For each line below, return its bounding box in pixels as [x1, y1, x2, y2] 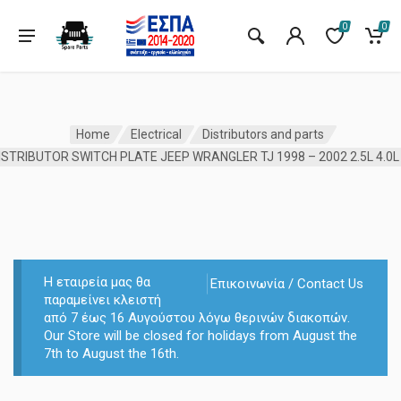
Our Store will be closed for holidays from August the [43, 328, 357, 345]
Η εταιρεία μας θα [43, 274, 150, 291]
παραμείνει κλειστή [43, 292, 161, 309]
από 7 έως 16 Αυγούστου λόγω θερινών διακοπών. [43, 310, 350, 327]
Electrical [131, 127, 182, 142]
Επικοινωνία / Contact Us [209, 276, 363, 293]
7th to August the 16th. [43, 346, 179, 363]
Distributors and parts [202, 127, 325, 142]
